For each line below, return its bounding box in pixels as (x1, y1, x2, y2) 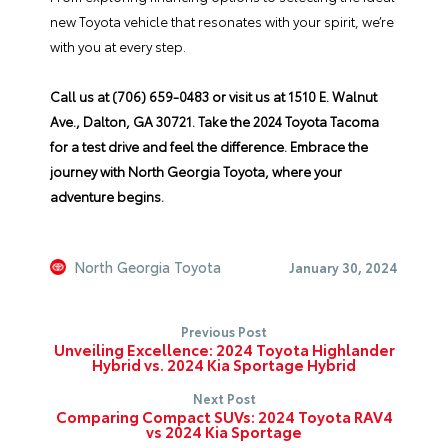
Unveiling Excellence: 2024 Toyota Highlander (53, 338, 395, 360)
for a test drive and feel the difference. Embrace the (50, 137, 368, 155)
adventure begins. (50, 187, 164, 205)
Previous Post (181, 322, 267, 340)
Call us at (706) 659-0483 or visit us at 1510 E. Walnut (50, 87, 377, 105)
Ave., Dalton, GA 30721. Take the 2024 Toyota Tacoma (50, 112, 379, 130)
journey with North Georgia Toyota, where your (50, 162, 342, 180)
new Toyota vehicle (50, 12, 168, 30)
